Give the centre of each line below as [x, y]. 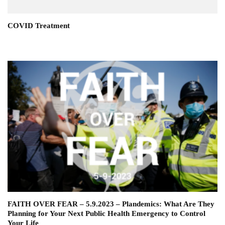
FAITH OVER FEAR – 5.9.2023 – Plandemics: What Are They [111, 204]
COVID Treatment [39, 25]
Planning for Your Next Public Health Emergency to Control [106, 214]
